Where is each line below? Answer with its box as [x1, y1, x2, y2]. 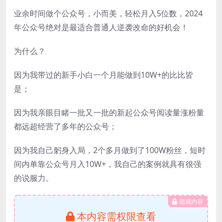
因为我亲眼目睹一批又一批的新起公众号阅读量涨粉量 [14, 107, 204, 118]
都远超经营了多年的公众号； [14, 121, 117, 132]
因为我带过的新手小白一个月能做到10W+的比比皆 [14, 69, 193, 81]
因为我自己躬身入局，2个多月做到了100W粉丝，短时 [14, 145, 206, 156]
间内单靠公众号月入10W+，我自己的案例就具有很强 [14, 159, 201, 170]
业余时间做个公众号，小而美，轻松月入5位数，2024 [14, 8, 203, 19]
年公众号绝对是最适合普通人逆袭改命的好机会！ [14, 22, 188, 33]
